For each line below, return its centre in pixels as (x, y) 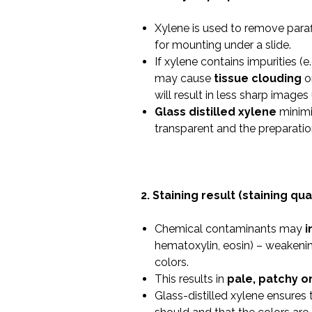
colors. (171, 262)
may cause (184, 78)
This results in (190, 279)
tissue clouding (257, 78)
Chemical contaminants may (229, 229)
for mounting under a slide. (223, 45)
